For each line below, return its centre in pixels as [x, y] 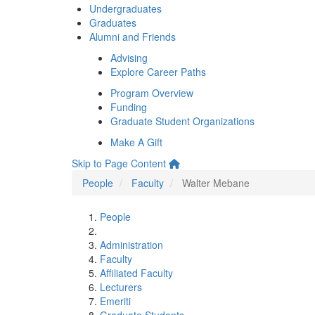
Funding [129, 107]
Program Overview [152, 93]
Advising [129, 58]
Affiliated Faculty [136, 273]
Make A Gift [136, 142]
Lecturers [121, 287]
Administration [131, 245]
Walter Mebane [216, 183]
